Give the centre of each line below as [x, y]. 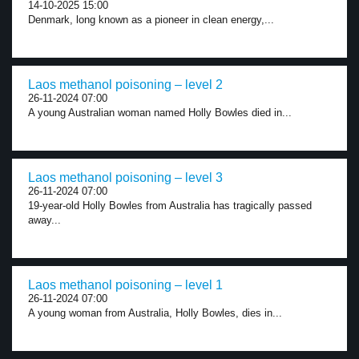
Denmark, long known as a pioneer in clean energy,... [151, 20]
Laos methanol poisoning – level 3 [125, 177]
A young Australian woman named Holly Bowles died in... [160, 113]
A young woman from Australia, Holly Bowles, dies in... [155, 313]
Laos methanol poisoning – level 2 [125, 85]
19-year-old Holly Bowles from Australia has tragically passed [170, 206]
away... [44, 220]
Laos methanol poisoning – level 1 [125, 285]
